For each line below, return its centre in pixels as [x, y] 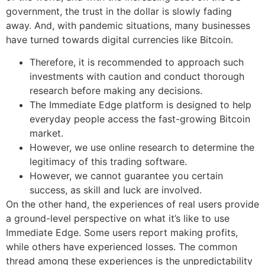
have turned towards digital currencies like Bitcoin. [119, 40]
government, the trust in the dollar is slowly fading [119, 12]
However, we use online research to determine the [142, 148]
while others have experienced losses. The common [122, 247]
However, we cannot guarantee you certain [126, 176]
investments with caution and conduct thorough [137, 77]
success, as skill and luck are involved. [116, 190]
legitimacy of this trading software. [108, 162]
